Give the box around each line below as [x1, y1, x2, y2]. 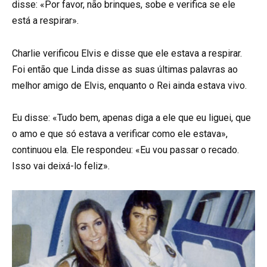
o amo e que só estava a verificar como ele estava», [12, 128, 228, 139]
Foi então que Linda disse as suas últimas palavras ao [12, 63, 238, 75]
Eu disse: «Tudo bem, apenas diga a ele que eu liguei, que [12, 111, 251, 123]
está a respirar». [12, 15, 79, 27]
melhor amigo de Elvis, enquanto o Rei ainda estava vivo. [12, 79, 247, 91]
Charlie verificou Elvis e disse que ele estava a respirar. [12, 47, 242, 59]
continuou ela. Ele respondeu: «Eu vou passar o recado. [12, 144, 239, 156]
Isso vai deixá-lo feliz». [12, 160, 110, 172]
